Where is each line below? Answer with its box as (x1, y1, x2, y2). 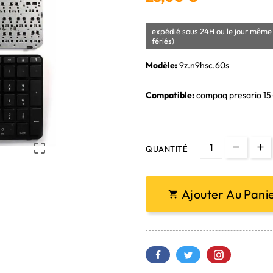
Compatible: (146, 89, 194, 101)
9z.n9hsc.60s (177, 59, 229, 71)
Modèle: (146, 59, 177, 71)
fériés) (152, 35, 174, 46)
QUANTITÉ (146, 143, 188, 154)
